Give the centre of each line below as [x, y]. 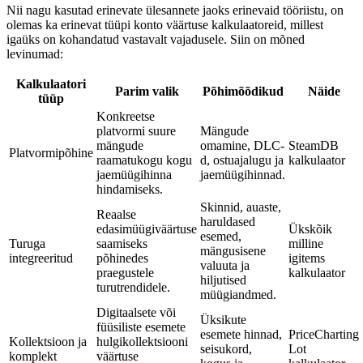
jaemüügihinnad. [243, 174]
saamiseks [122, 243]
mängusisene [233, 250]
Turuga [27, 243]
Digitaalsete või [136, 312]
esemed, [221, 236]
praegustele [125, 272]
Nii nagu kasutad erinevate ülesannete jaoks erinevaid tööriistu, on [175, 10]
